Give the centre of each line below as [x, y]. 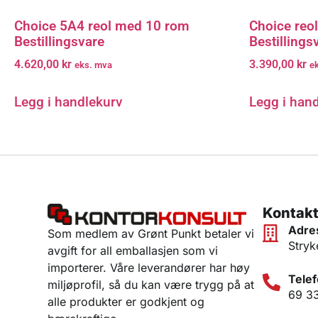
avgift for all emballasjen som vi [133, 250]
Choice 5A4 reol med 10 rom [102, 26]
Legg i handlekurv [68, 102]
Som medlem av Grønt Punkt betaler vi [151, 233]
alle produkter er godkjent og [126, 301]
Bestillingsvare [59, 41]
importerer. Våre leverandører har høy [149, 267]
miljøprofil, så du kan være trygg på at [151, 284]
